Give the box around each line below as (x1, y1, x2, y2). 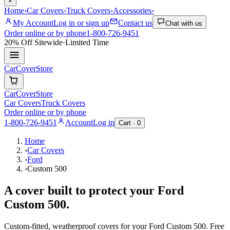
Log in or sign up (53, 18, 109, 28)
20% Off (4, 38, 32, 47)
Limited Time (65, 38, 109, 47)
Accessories (113, 6, 151, 15)
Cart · (119, 119, 137, 127)
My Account (13, 18, 53, 28)
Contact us (118, 18, 152, 28)
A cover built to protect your (4, 184, 158, 198)
